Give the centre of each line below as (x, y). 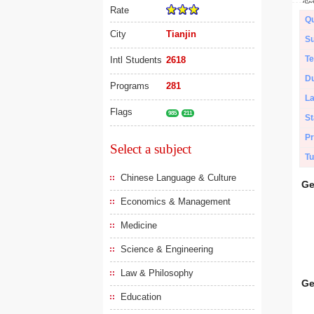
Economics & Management (176, 202)
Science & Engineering (167, 249)
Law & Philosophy (157, 273)
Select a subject (151, 149)
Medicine (139, 225)
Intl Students (136, 60)
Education (141, 297)
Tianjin (182, 34)
